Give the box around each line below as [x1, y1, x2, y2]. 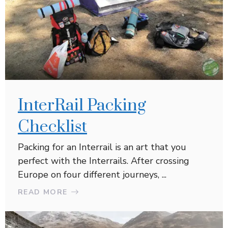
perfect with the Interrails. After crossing [18, 154, 189, 167]
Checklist [18, 116, 87, 137]
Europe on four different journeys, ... [18, 168, 166, 181]
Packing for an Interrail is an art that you [18, 140, 186, 153]
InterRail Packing [18, 95, 146, 116]
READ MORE [18, 187, 68, 197]
